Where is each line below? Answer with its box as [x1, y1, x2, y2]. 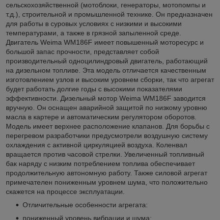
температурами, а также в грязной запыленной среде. [6, 28, 181, 37]
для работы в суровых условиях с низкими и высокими [6, 19, 182, 27]
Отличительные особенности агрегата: [23, 200, 148, 209]
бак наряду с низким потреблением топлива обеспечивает [6, 159, 195, 167]
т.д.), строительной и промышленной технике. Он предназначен [6, 10, 213, 18]
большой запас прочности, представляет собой [6, 47, 159, 55]
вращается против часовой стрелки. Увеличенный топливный [6, 150, 204, 158]
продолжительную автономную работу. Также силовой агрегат [6, 168, 207, 177]
